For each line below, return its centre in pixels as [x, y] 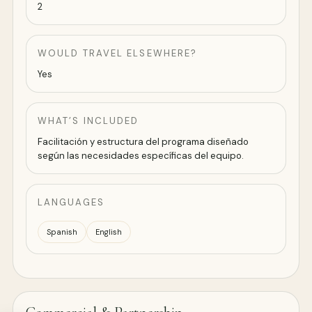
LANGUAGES [71, 203]
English [109, 232]
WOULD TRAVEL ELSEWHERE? [118, 54]
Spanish [62, 232]
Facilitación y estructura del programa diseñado [143, 142]
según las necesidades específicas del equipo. [141, 156]
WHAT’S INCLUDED [88, 121]
